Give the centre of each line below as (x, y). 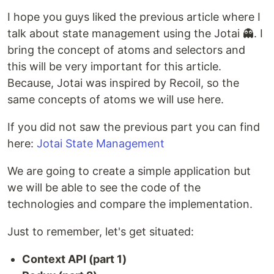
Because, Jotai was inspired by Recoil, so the (123, 83)
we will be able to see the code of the (104, 188)
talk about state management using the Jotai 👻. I (135, 34)
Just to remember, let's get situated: (101, 232)
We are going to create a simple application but (129, 171)
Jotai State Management (101, 144)
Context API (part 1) (74, 259)
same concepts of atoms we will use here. (116, 100)
